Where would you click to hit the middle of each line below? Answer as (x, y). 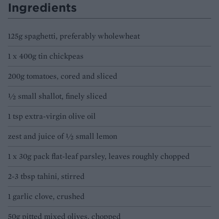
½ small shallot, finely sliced (57, 96)
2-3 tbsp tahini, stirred (46, 176)
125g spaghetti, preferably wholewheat (74, 36)
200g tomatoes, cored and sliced (63, 76)
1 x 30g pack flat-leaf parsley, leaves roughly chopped (99, 156)
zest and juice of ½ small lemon (63, 136)
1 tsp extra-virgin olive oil (52, 116)
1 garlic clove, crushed (46, 196)
